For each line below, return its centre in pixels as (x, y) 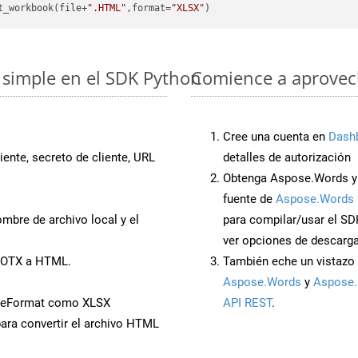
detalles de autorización (287, 157)
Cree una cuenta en (276, 136)
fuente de (249, 199)
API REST (247, 302)
